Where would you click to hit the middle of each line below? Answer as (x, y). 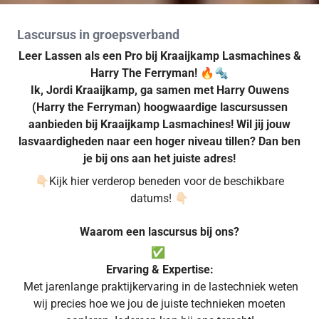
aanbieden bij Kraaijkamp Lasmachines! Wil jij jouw (159, 124)
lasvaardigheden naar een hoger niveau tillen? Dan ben (159, 141)
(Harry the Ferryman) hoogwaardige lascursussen (159, 107)
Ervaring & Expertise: (159, 269)
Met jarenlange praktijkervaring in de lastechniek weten (159, 286)
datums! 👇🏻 (159, 198)
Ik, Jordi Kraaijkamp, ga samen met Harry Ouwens (159, 90)
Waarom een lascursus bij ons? (159, 231)
